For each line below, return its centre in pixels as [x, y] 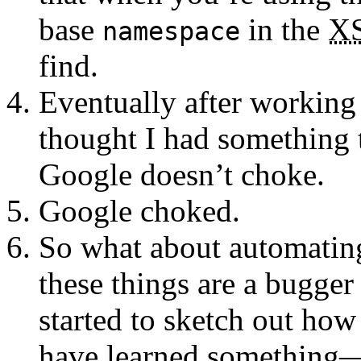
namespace [171, 31]
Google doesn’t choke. [182, 174]
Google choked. [139, 210]
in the [284, 29]
